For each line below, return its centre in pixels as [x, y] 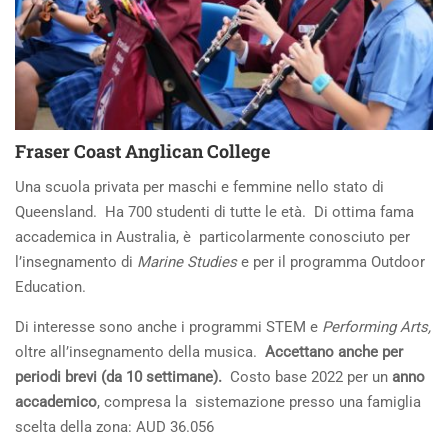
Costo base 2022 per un [309, 376]
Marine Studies [187, 261]
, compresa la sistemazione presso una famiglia [259, 401]
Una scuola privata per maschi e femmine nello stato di [199, 186]
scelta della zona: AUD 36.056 [114, 426]
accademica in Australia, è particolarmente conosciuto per [212, 236]
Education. [50, 286]
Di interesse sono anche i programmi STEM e [168, 326]
